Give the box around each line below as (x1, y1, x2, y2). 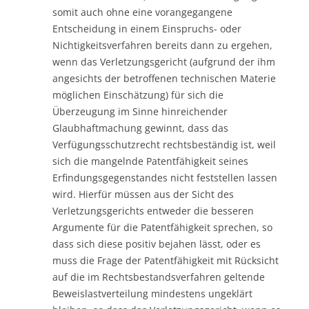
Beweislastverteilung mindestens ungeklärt (52, 286, 252, 300)
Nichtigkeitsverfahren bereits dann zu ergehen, (52, 38, 272, 52)
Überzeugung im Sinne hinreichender (52, 104, 228, 118)
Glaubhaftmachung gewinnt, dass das (52, 121, 228, 134)
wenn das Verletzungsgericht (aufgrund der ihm (52, 54, 275, 68)
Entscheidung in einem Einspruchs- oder (52, 21, 241, 35)
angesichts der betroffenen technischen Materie (52, 71, 276, 85)
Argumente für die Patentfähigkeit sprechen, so (52, 220, 272, 234)
